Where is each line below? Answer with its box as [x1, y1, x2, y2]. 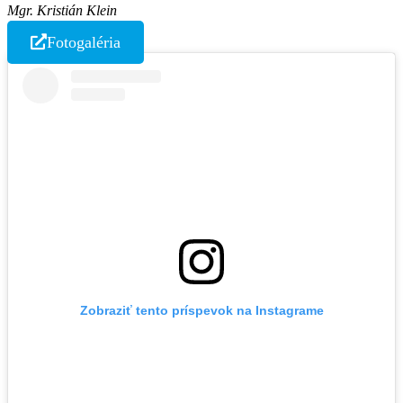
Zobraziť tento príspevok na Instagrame [79, 303, 324, 318]
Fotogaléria [46, 33, 121, 51]
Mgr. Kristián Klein [7, 3, 117, 18]
